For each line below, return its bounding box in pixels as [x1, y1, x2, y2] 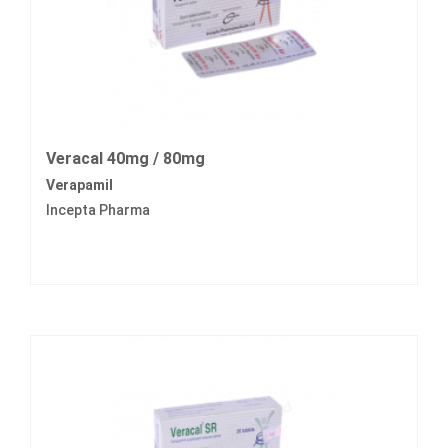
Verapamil [46, 177, 113, 194]
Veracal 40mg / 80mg [46, 149, 205, 169]
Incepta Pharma [46, 202, 150, 219]
